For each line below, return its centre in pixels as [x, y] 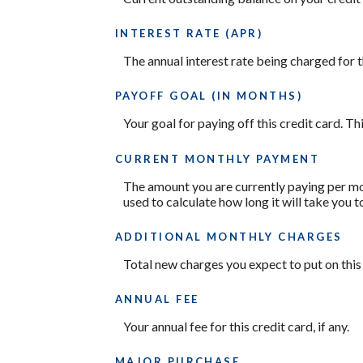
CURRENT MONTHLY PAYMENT [218, 158]
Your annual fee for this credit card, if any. [236, 326]
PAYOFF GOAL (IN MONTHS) [209, 96]
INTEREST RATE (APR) [189, 34]
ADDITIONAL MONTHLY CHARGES [229, 236]
